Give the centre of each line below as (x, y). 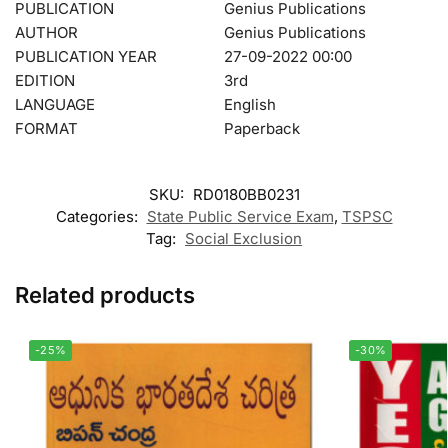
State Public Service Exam (240, 217)
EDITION (45, 80)
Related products (105, 295)
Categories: (98, 217)
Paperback (262, 128)
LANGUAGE (55, 104)
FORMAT (46, 128)
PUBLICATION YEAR (86, 56)
